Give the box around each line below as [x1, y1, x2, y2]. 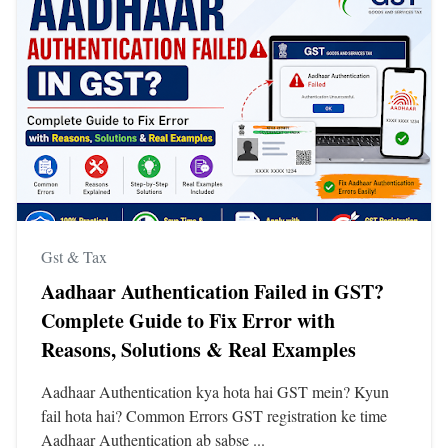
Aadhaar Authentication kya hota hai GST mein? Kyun [41, 381, 389, 403]
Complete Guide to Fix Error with [41, 306, 335, 336]
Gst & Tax [41, 246, 107, 268]
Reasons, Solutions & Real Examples [41, 335, 356, 365]
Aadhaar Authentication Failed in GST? [41, 277, 384, 307]
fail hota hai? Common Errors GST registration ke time [41, 405, 387, 427]
